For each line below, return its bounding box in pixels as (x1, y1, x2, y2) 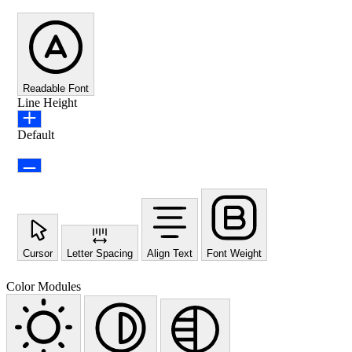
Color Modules (6, 279, 81, 293)
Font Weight (207, 247, 262, 259)
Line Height (17, 95, 77, 109)
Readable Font (23, 82, 89, 94)
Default (17, 127, 54, 141)
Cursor (23, 247, 53, 259)
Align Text (147, 247, 192, 259)
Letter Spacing (67, 247, 133, 259)
